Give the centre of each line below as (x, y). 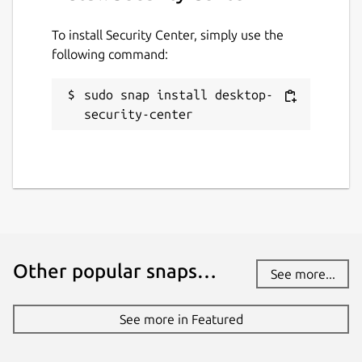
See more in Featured (181, 319)
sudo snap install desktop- (179, 94)
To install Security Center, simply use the (168, 34)
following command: (110, 54)
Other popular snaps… (115, 271)
